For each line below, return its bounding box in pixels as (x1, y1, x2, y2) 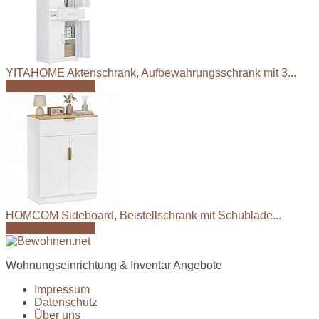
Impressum (34, 283, 90, 296)
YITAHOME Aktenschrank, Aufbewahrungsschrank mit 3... (6, 66, 296, 79)
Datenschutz (34, 296, 98, 308)
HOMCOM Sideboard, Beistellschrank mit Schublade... (6, 209, 281, 221)
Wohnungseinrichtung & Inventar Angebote (6, 258, 222, 271)
